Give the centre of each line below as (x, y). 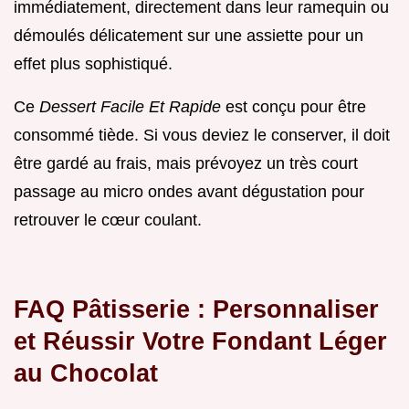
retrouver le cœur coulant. (108, 220)
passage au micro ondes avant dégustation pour (189, 191)
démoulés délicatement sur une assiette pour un (189, 35)
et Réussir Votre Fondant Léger (200, 341)
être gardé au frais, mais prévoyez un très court (186, 163)
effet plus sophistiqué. (93, 63)
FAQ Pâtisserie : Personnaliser (196, 309)
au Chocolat (86, 372)
